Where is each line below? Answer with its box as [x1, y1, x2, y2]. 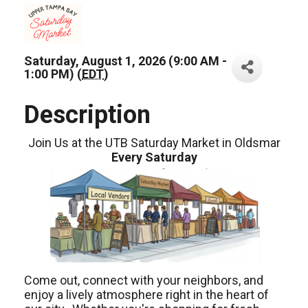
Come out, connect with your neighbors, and [24, 272, 263, 287]
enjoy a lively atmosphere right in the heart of [24, 287, 269, 302]
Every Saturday [111, 150, 197, 164]
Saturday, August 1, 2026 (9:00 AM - [24, 53, 227, 68]
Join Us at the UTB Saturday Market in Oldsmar [27, 135, 280, 150]
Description [24, 100, 151, 129]
